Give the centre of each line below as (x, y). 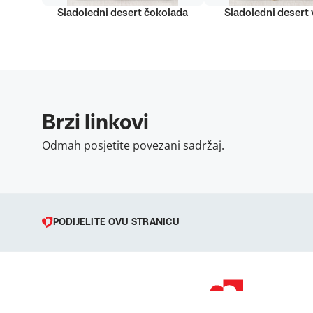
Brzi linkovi (95, 123)
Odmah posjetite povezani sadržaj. (133, 145)
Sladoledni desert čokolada (123, 13)
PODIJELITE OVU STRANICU (116, 222)
